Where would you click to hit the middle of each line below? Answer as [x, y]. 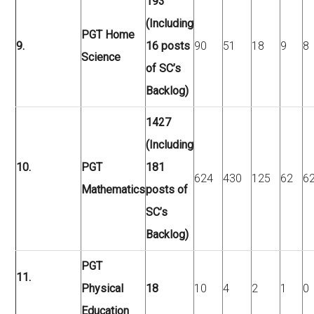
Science [101, 57]
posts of [167, 190]
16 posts [168, 46]
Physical [103, 288]
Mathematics [114, 190]
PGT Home [108, 35]
